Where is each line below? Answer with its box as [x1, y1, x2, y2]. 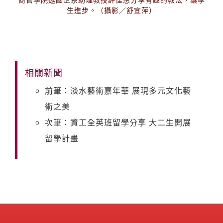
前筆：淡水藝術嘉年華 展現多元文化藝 [45, 85, 191, 96]
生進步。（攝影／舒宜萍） [67, 5, 156, 15]
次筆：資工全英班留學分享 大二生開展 [45, 116, 191, 128]
